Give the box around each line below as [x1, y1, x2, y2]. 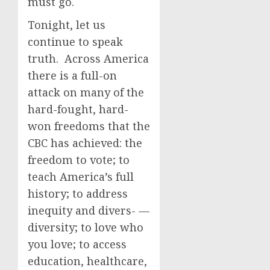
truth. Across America [28, 51, 149, 66]
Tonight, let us [28, 17, 105, 32]
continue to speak [28, 34, 123, 49]
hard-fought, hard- [28, 102, 128, 116]
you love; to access [28, 237, 127, 251]
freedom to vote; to [28, 152, 130, 167]
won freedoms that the [28, 119, 150, 133]
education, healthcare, [28, 254, 147, 268]
